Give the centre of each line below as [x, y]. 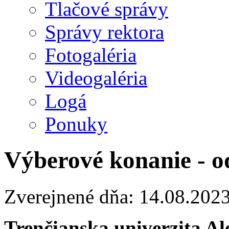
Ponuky [76, 124]
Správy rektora [105, 32]
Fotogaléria [91, 55]
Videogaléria [96, 78]
